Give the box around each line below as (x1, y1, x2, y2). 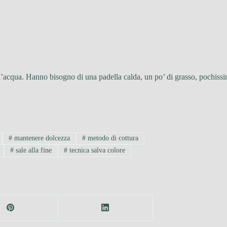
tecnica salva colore (67, 146, 126, 155)
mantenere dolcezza (12, 134, 70, 142)
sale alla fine (14, 146, 52, 155)
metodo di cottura (85, 134, 138, 142)
